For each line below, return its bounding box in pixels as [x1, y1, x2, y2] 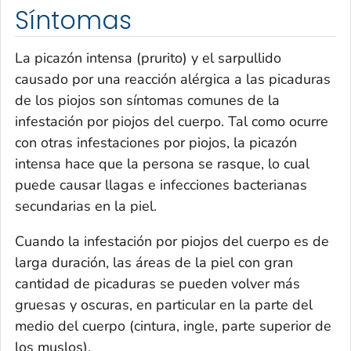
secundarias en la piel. [15, 196, 157, 215]
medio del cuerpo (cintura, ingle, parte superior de [15, 316, 331, 335]
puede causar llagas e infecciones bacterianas [15, 175, 307, 194]
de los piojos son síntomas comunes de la [15, 90, 280, 110]
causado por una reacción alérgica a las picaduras [15, 69, 331, 89]
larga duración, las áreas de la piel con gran [15, 252, 293, 272]
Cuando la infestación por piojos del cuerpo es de [15, 231, 329, 251]
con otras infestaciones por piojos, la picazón [15, 132, 297, 152]
